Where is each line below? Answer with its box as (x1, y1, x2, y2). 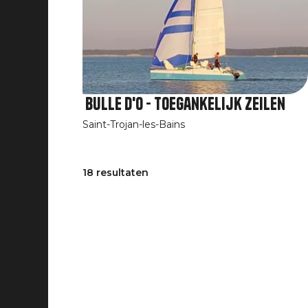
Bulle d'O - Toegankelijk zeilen (85, 93, 285, 115)
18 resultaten (82, 166, 148, 179)
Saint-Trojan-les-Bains (82, 118, 185, 131)
